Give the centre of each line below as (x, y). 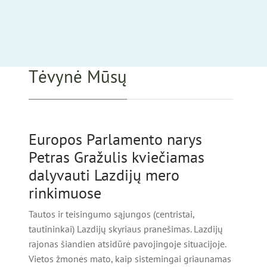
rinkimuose (65, 193)
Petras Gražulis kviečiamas (117, 157)
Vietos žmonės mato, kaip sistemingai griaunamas (130, 259)
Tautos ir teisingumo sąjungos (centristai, (111, 214)
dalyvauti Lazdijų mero (104, 175)
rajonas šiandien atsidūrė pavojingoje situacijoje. (127, 244)
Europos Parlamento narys (115, 139)
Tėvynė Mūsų (78, 77)
